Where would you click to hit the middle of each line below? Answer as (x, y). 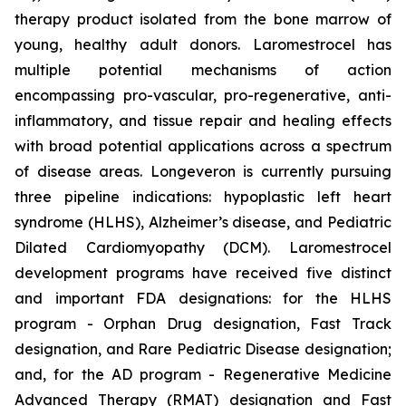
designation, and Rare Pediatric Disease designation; (203, 349)
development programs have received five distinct (203, 273)
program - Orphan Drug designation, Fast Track (203, 324)
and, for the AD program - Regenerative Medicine (203, 374)
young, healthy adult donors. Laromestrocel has (203, 44)
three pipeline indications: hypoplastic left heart (203, 197)
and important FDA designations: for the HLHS (203, 298)
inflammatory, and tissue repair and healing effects (203, 121)
